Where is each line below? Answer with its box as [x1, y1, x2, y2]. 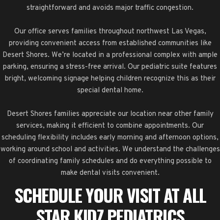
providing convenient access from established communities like [8, 38, 212, 48]
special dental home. [77, 85, 143, 95]
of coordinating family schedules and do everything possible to [8, 156, 212, 166]
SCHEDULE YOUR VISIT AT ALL [14, 181, 206, 208]
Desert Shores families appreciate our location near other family [6, 109, 214, 119]
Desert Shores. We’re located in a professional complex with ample [2, 50, 218, 60]
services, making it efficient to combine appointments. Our [16, 121, 204, 131]
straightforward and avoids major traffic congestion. [27, 3, 193, 13]
